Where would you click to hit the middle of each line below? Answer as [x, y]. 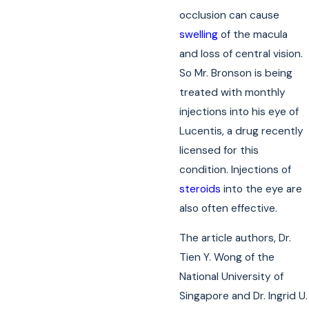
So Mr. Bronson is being [236, 73]
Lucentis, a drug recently [242, 131]
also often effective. [229, 208]
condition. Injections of [236, 169]
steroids [200, 189]
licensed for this [219, 150]
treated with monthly [233, 92]
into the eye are [262, 189]
